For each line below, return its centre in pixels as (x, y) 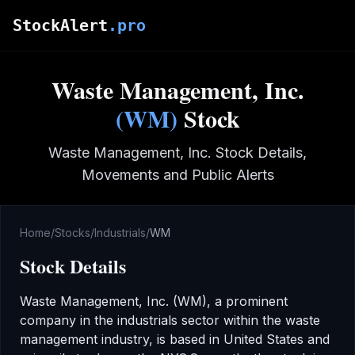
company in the (67, 320)
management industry (84, 339)
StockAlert (60, 25)
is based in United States (228, 339)
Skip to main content (74, 15)
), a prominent (245, 301)
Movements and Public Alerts (177, 175)
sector (198, 320)
